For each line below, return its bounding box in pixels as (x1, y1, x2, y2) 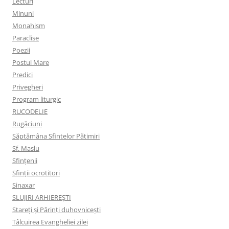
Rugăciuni (12, 119, 42, 129)
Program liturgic (12, 95, 61, 104)
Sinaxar (12, 180, 35, 190)
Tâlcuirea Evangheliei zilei (12, 217, 88, 227)
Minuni (12, 9, 34, 18)
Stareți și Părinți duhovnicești (12, 205, 101, 215)
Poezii (12, 45, 30, 55)
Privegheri (12, 82, 43, 92)
